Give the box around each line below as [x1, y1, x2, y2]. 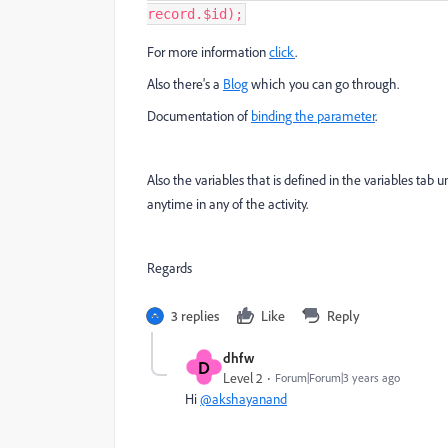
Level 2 [223, 368, 263, 387]
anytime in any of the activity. [147, 194, 308, 213]
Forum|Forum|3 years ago [275, 369, 400, 385]
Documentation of [147, 106, 251, 125]
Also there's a [147, 74, 223, 93]
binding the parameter [251, 106, 375, 125]
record [147, 5, 195, 22]
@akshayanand [200, 389, 287, 408]
